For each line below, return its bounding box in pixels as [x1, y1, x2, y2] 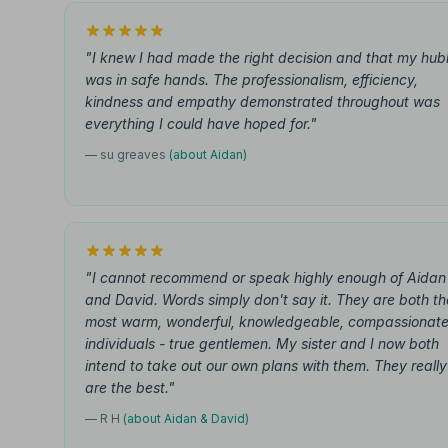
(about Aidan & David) [123, 411, 249, 426]
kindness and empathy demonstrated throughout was [85, 93, 440, 110]
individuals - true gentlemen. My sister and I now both [85, 335, 439, 352]
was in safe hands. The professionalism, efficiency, [85, 71, 418, 88]
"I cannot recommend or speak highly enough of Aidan [85, 269, 446, 286]
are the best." [85, 379, 175, 396]
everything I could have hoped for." [85, 115, 317, 132]
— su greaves [85, 147, 169, 162]
